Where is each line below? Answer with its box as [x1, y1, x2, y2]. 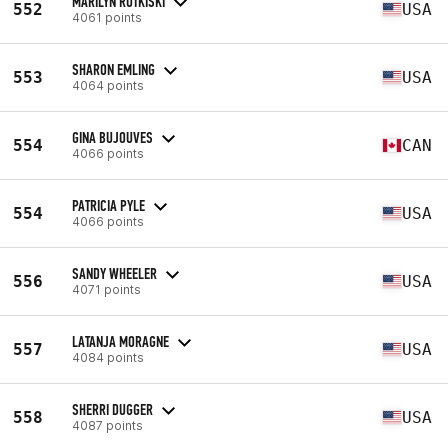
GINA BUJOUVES [72, 127, 153, 147]
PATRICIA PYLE [72, 195, 145, 215]
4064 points [72, 77, 144, 93]
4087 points [72, 417, 143, 433]
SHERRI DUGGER [72, 399, 153, 419]
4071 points [72, 281, 141, 297]
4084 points [72, 349, 144, 365]
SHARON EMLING [72, 59, 155, 79]
